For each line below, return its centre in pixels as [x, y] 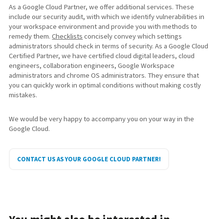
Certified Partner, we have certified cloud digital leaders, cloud [102, 55]
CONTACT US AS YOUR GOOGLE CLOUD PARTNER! [89, 159]
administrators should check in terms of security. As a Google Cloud [109, 46]
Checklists [67, 36]
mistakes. [23, 95]
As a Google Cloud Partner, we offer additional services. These [102, 7]
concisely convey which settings [132, 36]
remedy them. [31, 36]
